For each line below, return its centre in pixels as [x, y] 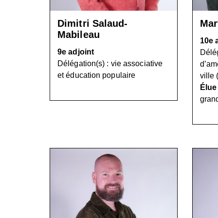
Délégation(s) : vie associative [110, 63]
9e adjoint [76, 52]
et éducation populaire [97, 75]
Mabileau [79, 34]
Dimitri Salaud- [93, 23]
